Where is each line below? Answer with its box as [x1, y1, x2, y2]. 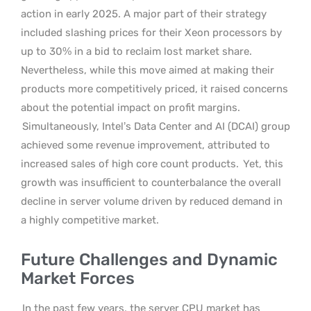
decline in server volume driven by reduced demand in [21, 195, 283, 208]
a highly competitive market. [21, 214, 159, 226]
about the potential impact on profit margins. [21, 101, 240, 114]
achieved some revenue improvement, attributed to [21, 139, 270, 151]
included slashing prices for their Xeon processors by [21, 26, 282, 39]
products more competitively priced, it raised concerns [21, 83, 288, 95]
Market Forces [21, 269, 135, 288]
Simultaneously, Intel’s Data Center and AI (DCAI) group [22, 120, 290, 133]
